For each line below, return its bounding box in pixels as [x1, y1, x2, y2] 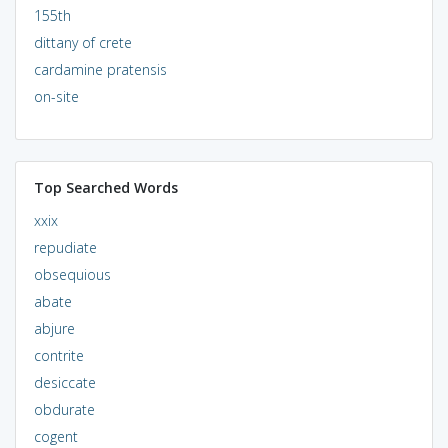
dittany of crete [33, 32, 132, 52]
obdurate [33, 399, 95, 419]
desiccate [33, 372, 96, 392]
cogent [33, 426, 78, 446]
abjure [33, 318, 75, 338]
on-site [33, 86, 79, 106]
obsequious [33, 264, 111, 284]
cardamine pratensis [33, 59, 167, 79]
